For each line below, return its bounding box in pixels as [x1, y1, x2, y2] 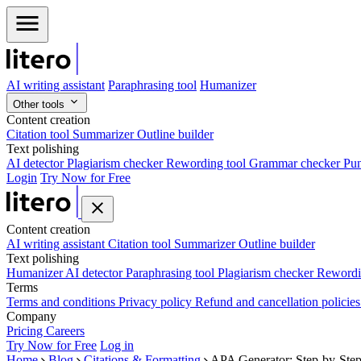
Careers [46, 324, 85, 338]
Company [6, 309, 56, 323]
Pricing [6, 324, 46, 338]
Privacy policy [118, 295, 195, 309]
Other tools [13, 98, 68, 110]
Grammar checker [249, 156, 343, 170]
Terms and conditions [6, 295, 118, 309]
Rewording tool [166, 156, 249, 170]
